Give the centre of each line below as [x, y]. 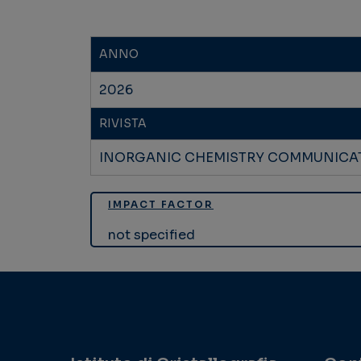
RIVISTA [123, 124]
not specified [151, 235]
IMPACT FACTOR [161, 205]
